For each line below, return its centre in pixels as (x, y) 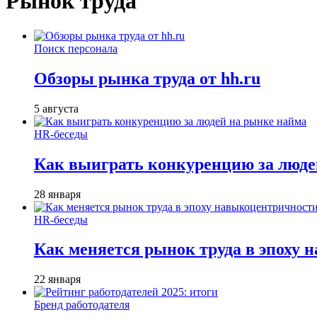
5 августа (56, 108)
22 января (57, 279)
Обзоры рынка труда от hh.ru (147, 78)
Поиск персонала (76, 48)
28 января (57, 194)
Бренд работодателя (82, 305)
